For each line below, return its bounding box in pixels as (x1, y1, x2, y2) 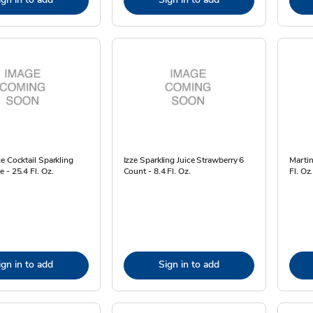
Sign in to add (158, 258, 219, 271)
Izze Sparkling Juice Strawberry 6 (123, 154, 245, 166)
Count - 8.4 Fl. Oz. (123, 166, 191, 177)
